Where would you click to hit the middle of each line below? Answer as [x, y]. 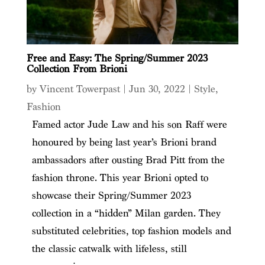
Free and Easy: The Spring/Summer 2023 [117, 58]
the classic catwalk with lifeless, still [109, 248]
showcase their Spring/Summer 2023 [111, 195]
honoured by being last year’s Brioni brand [124, 142]
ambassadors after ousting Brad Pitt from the [128, 160]
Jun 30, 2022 [157, 89]
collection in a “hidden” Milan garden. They [126, 213]
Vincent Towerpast [80, 89]
